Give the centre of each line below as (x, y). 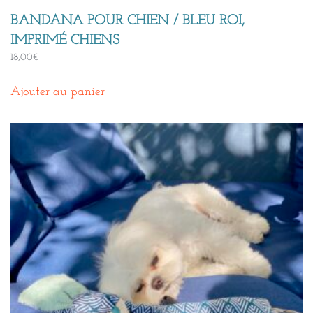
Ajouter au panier (58, 92)
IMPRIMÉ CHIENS (65, 41)
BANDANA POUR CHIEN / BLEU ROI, (128, 21)
